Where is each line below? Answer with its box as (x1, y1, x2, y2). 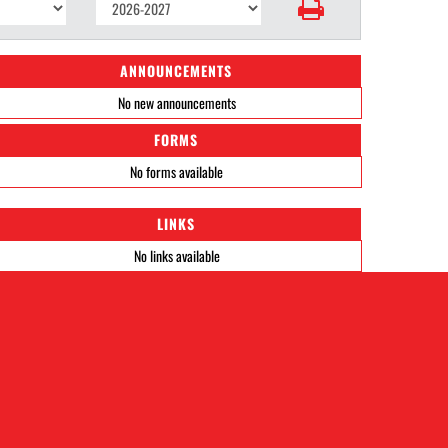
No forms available (130, 161, 223, 182)
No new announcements (117, 92, 236, 113)
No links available (133, 245, 220, 266)
